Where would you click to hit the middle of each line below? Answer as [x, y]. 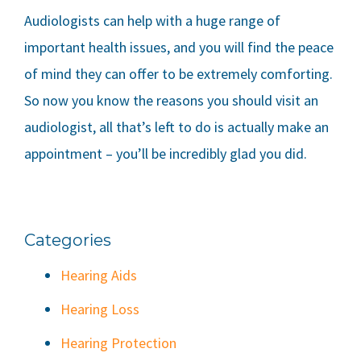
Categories [68, 241]
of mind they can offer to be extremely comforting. [178, 74]
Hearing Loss [100, 309]
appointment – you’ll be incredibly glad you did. [166, 154]
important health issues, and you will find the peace [179, 48]
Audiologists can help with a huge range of [152, 21]
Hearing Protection [118, 343]
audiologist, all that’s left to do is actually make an [176, 127]
